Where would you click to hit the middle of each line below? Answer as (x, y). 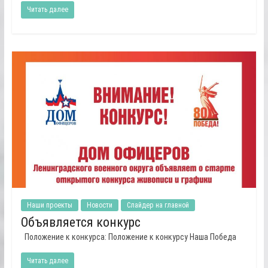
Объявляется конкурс (80, 222)
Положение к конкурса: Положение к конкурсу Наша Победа (128, 237)
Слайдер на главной (158, 205)
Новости (99, 205)
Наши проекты (49, 205)
